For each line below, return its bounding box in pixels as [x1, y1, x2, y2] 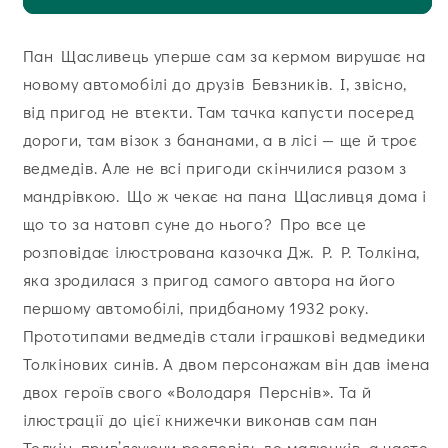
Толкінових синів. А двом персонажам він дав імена [22, 352, 430, 374]
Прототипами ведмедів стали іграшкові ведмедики [22, 324, 426, 346]
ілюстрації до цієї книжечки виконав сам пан [22, 408, 378, 430]
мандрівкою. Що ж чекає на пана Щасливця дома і [22, 184, 427, 206]
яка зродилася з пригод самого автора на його [22, 268, 396, 290]
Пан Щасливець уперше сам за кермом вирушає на [22, 44, 426, 66]
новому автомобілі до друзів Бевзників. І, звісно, [22, 72, 407, 94]
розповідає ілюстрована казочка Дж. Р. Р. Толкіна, [22, 240, 420, 262]
